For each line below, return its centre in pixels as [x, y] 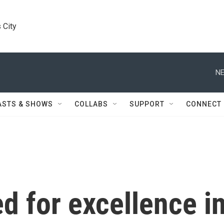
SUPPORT [147, 104]
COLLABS [91, 104]
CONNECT [204, 104]
